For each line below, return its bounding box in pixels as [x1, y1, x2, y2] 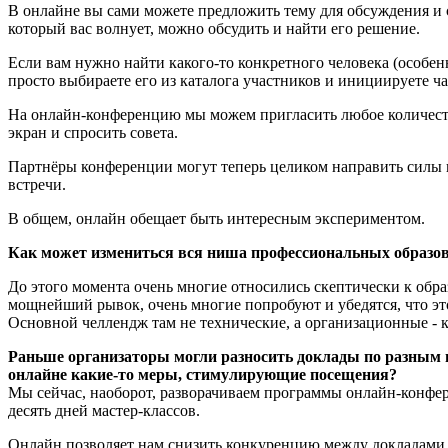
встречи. [8, 175, 66, 193]
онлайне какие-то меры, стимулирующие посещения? [8, 365, 397, 383]
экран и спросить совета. [8, 123, 178, 141]
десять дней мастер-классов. [8, 401, 200, 419]
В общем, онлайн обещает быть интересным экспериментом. [8, 209, 425, 227]
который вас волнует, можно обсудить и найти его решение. [8, 19, 420, 37]
